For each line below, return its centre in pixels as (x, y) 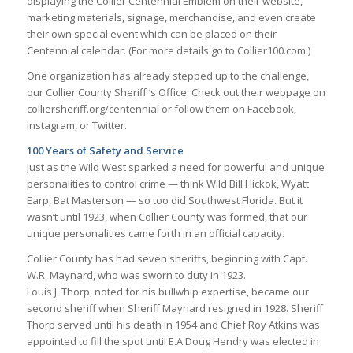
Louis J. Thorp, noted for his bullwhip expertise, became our (167, 292)
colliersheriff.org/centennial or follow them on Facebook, (161, 109)
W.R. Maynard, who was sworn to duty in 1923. (136, 275)
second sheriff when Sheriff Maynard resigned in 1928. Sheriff (175, 308)
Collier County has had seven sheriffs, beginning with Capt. (167, 259)
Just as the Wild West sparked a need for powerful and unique (175, 167)
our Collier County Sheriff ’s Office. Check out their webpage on (176, 93)
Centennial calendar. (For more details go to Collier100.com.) (168, 51)
